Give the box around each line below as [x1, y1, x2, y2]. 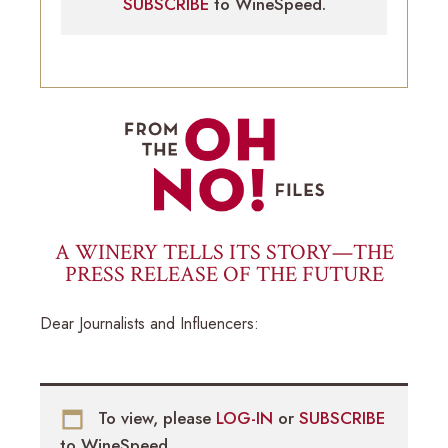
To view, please [93, 405, 216, 430]
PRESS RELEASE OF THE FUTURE [64, 259, 384, 289]
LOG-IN [216, 405, 278, 430]
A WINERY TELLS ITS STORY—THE [54, 237, 394, 267]
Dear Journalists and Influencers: [40, 311, 259, 335]
